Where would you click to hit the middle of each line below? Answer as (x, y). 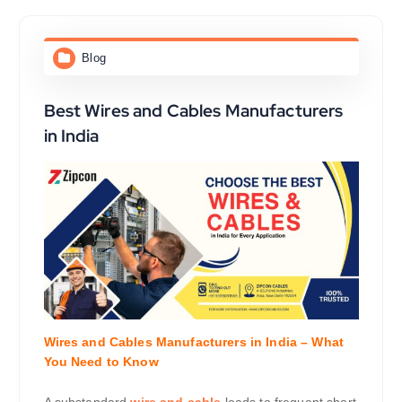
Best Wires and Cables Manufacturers (193, 111)
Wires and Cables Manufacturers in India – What (193, 341)
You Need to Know (101, 361)
